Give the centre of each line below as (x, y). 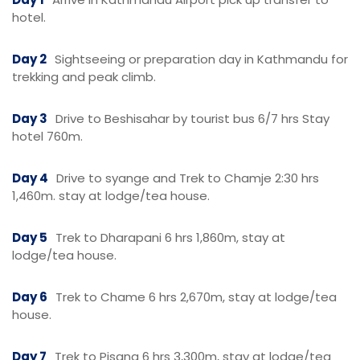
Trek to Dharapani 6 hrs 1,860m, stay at (170, 237)
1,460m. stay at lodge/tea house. (111, 196)
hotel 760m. (47, 136)
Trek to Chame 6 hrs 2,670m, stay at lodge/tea (196, 297)
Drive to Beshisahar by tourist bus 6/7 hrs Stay (192, 119)
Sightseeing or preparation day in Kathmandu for (201, 59)
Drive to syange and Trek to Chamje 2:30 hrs (188, 178)
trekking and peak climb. (84, 77)
